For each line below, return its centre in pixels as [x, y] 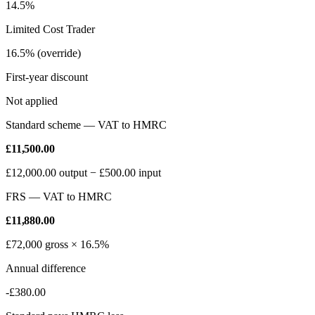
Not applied [32, 101]
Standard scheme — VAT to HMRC [86, 125]
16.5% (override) [43, 53]
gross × [61, 245]
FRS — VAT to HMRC [59, 197]
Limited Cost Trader [50, 30]
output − [78, 173]
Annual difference [46, 269]
